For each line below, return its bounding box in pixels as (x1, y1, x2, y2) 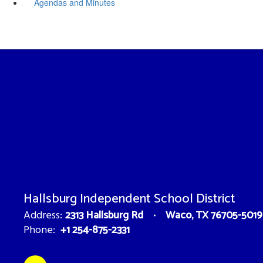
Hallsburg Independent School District (23, 188, 235, 210)
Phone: (23, 221, 55, 239)
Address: (23, 207, 62, 224)
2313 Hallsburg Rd (65, 206, 143, 224)
